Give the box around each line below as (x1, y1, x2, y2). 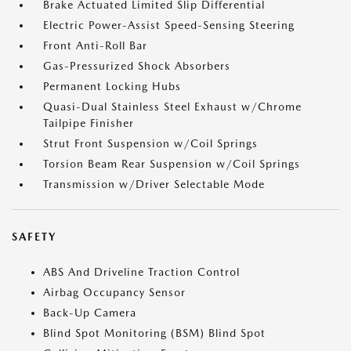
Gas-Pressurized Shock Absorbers (43, 60, 230, 72)
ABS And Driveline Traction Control (43, 266, 240, 278)
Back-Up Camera (43, 306, 136, 319)
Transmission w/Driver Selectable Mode (43, 178, 265, 190)
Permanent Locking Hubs (43, 80, 181, 92)
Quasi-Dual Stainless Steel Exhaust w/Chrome (43, 100, 302, 113)
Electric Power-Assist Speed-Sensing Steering (43, 19, 295, 31)
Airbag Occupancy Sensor (43, 286, 186, 299)
